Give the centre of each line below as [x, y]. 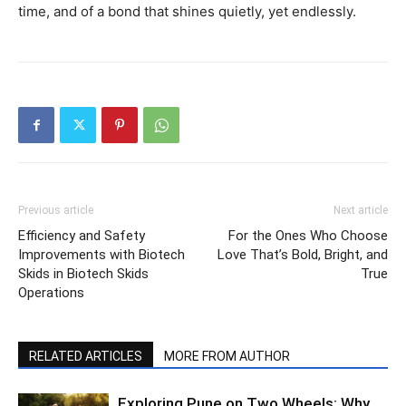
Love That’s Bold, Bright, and [303, 255]
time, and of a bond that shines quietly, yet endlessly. [187, 11]
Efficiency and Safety [82, 236]
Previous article [56, 210]
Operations [51, 293]
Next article [361, 210]
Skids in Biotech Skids [83, 274]
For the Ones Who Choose [308, 236]
